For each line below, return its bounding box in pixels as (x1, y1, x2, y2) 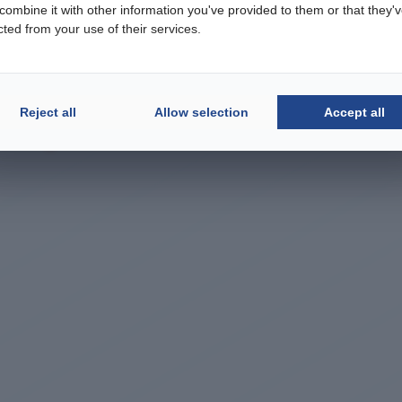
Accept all (323, 104, 385, 119)
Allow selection (153, 104, 249, 119)
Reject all (19, 104, 76, 119)
